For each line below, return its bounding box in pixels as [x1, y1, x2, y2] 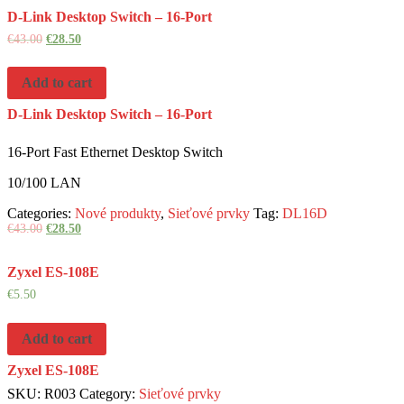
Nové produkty [75, 206, 161, 222]
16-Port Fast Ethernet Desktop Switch [7, 144, 223, 161]
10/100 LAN [7, 175, 81, 191]
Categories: [7, 206, 75, 222]
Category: [79, 385, 139, 401]
